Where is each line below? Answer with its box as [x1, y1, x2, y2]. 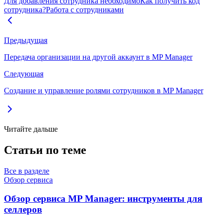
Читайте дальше [4, 124, 58, 133]
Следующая [4, 69, 43, 78]
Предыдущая [4, 36, 47, 44]
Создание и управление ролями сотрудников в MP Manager [4, 86, 203, 95]
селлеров [4, 204, 42, 215]
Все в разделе [4, 166, 49, 175]
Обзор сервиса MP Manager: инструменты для [4, 193, 202, 204]
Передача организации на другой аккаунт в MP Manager [4, 52, 192, 61]
